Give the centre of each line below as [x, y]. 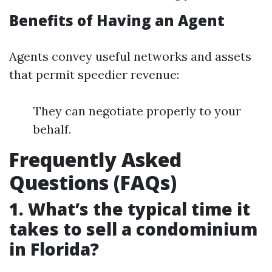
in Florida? [54, 249]
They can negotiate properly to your [137, 111]
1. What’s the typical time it [130, 209]
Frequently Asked [95, 159]
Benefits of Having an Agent [117, 20]
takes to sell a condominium [133, 229]
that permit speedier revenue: [94, 74]
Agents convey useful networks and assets [130, 56]
